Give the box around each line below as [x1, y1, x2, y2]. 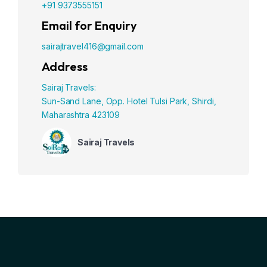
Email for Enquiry [42, 18, 137, 33]
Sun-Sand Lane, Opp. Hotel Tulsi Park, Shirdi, [42, 96, 216, 106]
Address [42, 59, 88, 74]
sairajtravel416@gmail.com [42, 41, 144, 51]
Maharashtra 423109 [42, 110, 120, 120]
